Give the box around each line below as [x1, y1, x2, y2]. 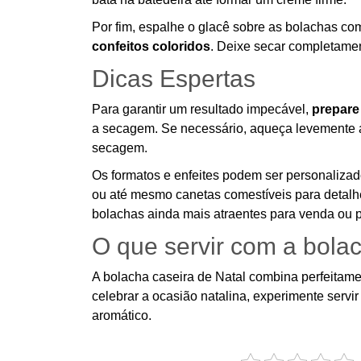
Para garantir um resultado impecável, [92, 102, 312, 116]
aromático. [92, 309, 151, 322]
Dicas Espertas [92, 65, 255, 92]
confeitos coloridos [92, 39, 210, 53]
